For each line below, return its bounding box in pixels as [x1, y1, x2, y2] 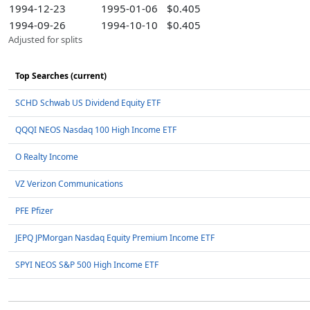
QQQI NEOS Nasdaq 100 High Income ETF [15, 124, 176, 136]
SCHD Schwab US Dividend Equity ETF [15, 97, 161, 109]
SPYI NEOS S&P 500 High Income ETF [15, 259, 158, 271]
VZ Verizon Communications [15, 178, 123, 190]
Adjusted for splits [8, 33, 82, 46]
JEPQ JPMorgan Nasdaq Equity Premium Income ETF [15, 232, 215, 244]
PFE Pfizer [15, 205, 53, 217]
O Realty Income [15, 151, 78, 163]
